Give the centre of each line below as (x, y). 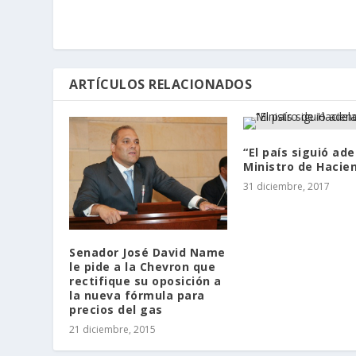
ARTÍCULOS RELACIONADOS (161, 84)
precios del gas (116, 309)
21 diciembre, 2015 (113, 329)
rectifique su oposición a (145, 281)
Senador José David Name (147, 252)
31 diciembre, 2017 (286, 186)
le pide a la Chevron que (143, 266)
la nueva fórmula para (137, 295)
